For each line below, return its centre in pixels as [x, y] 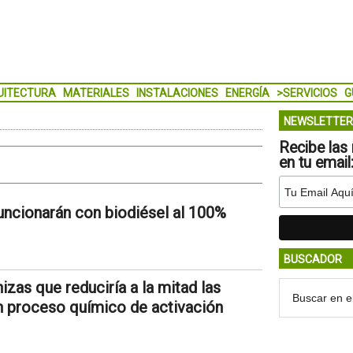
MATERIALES [96, 93]
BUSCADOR [312, 259]
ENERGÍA [247, 93]
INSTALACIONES [177, 93]
